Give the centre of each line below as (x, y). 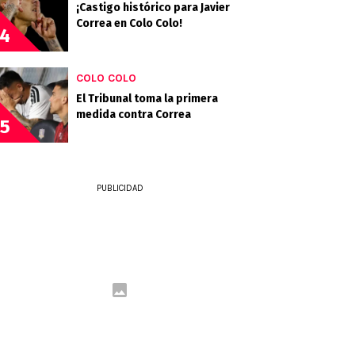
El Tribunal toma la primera (147, 99)
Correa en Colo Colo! (129, 23)
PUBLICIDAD (120, 188)
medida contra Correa (134, 115)
